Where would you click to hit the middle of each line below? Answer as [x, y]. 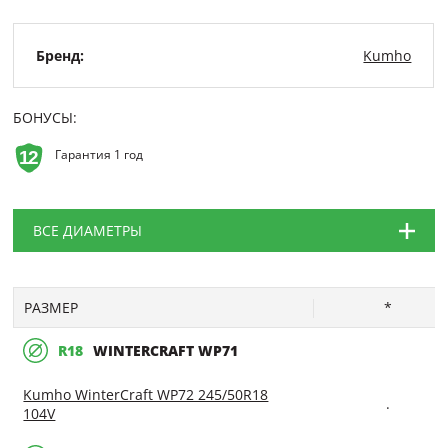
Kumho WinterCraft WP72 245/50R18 [146, 394]
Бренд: [60, 55]
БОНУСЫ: [45, 117]
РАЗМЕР [51, 307]
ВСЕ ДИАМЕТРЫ [88, 230]
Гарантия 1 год [99, 154]
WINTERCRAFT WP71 [166, 350]
